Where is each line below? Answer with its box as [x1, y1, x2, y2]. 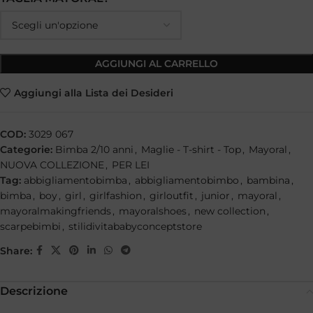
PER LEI [112, 159, 150, 172]
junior [201, 189, 230, 203]
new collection [194, 205, 265, 218]
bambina [247, 174, 290, 187]
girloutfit [150, 189, 194, 203]
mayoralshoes [119, 205, 187, 218]
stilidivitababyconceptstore [68, 220, 202, 233]
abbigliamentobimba [24, 174, 127, 187]
